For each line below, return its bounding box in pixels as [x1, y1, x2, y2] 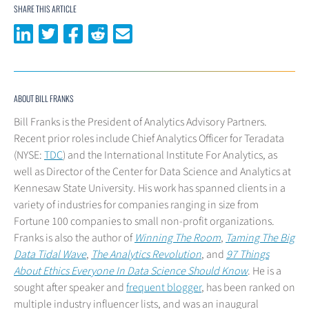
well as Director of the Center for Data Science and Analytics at [14, 164, 291, 180]
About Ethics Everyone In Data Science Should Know [14, 263, 248, 279]
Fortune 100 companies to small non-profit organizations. [14, 214, 275, 230]
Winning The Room [134, 230, 221, 246]
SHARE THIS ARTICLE [14, 3, 77, 15]
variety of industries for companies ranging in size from [14, 197, 259, 213]
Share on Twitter [58, 25, 135, 41]
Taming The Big [226, 230, 295, 246]
